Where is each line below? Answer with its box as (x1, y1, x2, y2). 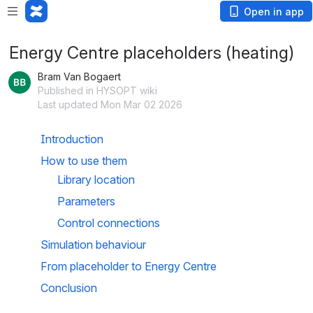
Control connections (57, 216, 160, 230)
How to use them (41, 154, 127, 168)
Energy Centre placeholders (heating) (9, 43, 294, 63)
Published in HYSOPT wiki (38, 85, 157, 96)
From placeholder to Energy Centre (41, 259, 217, 273)
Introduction (41, 132, 103, 146)
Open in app (244, 6, 304, 17)
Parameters (57, 194, 115, 208)
